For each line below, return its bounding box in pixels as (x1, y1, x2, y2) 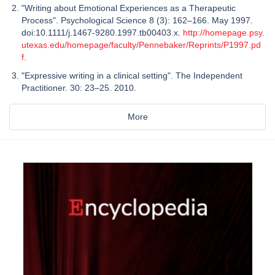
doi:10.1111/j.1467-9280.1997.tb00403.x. (21, 27, 183, 37)
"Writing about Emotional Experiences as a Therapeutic (21, 2, 236, 13)
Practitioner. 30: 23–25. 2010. (21, 82, 139, 93)
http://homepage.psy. (183, 27, 265, 37)
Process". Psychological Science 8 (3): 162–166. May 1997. (21, 15, 253, 25)
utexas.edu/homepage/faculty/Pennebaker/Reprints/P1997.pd (21, 39, 261, 50)
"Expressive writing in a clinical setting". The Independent (21, 70, 242, 80)
